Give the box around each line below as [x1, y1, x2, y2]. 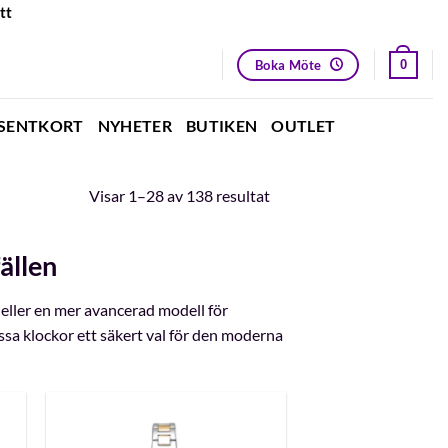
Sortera [269, 185, 320, 204]
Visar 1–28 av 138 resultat [89, 186, 270, 205]
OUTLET [271, 115, 336, 135]
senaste [269, 235, 322, 254]
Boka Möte [254, 56, 322, 73]
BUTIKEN [186, 115, 258, 135]
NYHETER [97, 115, 172, 135]
